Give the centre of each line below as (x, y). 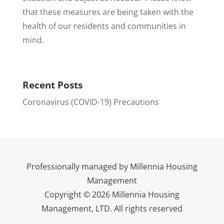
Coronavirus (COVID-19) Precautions (90, 102)
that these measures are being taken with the (108, 12)
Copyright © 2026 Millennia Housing (112, 194)
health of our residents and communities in (104, 26)
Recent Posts (52, 85)
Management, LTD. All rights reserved (112, 208)
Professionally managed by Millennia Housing (112, 166)
